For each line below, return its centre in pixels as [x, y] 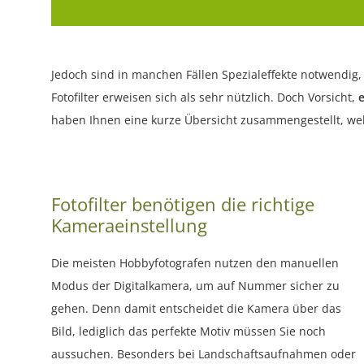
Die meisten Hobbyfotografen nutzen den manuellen [195, 263]
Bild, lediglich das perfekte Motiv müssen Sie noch [188, 331]
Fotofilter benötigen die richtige [183, 204]
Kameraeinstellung [129, 225]
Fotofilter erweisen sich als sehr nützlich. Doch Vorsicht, [205, 97]
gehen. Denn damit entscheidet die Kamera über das [196, 309]
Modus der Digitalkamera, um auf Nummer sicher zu [195, 286]
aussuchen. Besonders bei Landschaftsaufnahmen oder [204, 354]
